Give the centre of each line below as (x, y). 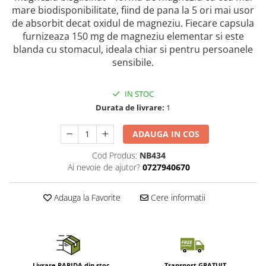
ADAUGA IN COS (166, 134)
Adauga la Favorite (86, 197)
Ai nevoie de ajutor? (104, 167)
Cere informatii (177, 197)
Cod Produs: (114, 155)
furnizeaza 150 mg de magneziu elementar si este (133, 36)
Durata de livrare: (130, 107)
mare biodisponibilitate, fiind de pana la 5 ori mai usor (133, 10)
